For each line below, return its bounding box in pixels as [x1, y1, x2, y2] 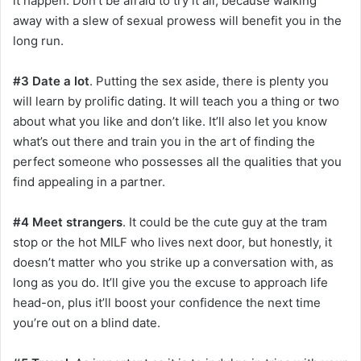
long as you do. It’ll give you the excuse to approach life [13, 275, 328, 291]
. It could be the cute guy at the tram [122, 214, 327, 230]
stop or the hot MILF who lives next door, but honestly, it [13, 234, 332, 251]
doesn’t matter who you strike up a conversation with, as [13, 255, 334, 271]
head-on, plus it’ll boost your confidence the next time [13, 295, 321, 311]
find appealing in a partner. [13, 174, 165, 190]
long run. [13, 33, 64, 49]
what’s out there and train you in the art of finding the [13, 134, 315, 150]
